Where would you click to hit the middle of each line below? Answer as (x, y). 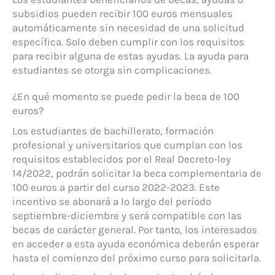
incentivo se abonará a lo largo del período (112, 201)
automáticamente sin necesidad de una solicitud (128, 27)
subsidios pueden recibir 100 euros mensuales (122, 13)
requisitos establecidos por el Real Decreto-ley (122, 159)
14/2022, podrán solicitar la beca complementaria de (137, 173)
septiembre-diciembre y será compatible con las (127, 215)
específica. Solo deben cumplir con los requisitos (128, 41)
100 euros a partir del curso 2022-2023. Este (116, 187)
